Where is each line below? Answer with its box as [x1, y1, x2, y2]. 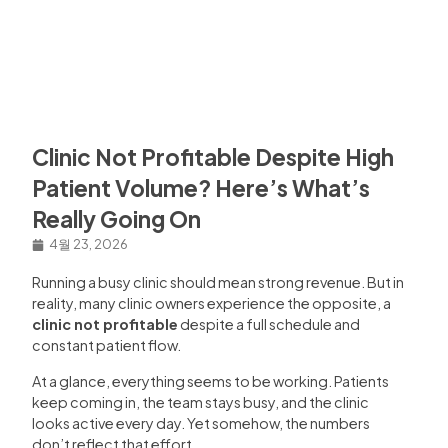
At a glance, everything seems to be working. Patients [32, 371, 389, 390]
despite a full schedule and [178, 315, 360, 334]
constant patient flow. [32, 336, 181, 355]
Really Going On [32, 205, 201, 234]
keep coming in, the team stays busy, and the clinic [32, 392, 369, 411]
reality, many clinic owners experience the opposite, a [32, 294, 391, 313]
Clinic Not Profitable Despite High [32, 143, 394, 172]
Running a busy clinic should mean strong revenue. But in [32, 273, 404, 292]
